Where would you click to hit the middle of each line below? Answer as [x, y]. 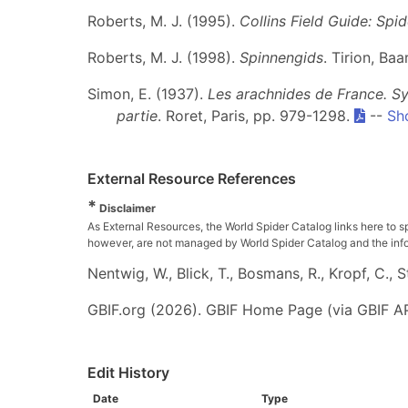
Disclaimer [126, 208]
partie [137, 116]
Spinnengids [281, 57]
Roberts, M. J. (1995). [163, 21]
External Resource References [192, 178]
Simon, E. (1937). [148, 94]
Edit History [128, 372]
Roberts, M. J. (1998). [163, 57]
